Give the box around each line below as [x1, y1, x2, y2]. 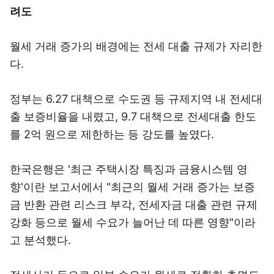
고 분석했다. [10, 234, 71, 246]
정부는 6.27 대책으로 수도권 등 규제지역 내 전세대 [10, 92, 262, 105]
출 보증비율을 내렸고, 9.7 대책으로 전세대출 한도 [10, 110, 256, 123]
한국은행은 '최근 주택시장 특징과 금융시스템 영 [10, 163, 248, 176]
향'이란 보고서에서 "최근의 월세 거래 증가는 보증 [10, 180, 255, 193]
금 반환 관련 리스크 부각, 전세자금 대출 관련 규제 [10, 198, 257, 211]
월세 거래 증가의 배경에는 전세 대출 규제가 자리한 [10, 40, 262, 53]
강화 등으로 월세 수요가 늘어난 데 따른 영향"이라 [10, 216, 256, 229]
